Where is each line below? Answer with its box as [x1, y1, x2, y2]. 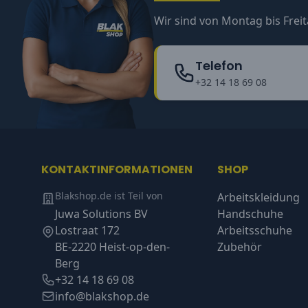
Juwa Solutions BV [55, 206, 148, 222]
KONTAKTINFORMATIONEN [41, 162, 192, 178]
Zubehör [217, 239, 262, 255]
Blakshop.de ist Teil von [55, 189, 163, 203]
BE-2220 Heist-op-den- [55, 239, 170, 255]
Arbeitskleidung [217, 190, 300, 206]
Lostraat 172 [55, 223, 120, 239]
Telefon [195, 56, 243, 74]
